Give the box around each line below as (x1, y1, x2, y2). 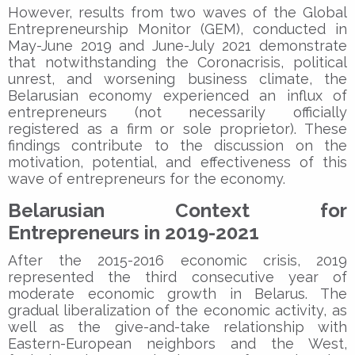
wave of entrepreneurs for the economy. (8, 170, 285, 187)
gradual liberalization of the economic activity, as (8, 301, 347, 319)
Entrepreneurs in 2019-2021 (8, 220, 259, 244)
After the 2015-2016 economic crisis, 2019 (8, 251, 347, 269)
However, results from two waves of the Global (8, 3, 347, 21)
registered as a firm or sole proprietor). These (8, 120, 347, 137)
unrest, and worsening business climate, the (8, 70, 347, 87)
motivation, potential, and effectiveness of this (8, 153, 347, 170)
